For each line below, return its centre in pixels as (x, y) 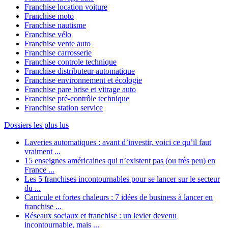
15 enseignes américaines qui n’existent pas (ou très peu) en (120, 161)
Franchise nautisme (55, 25)
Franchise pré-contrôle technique (77, 99)
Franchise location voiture (66, 7)
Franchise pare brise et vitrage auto (80, 90)
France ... (39, 170)
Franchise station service (64, 108)
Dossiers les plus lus (36, 125)
